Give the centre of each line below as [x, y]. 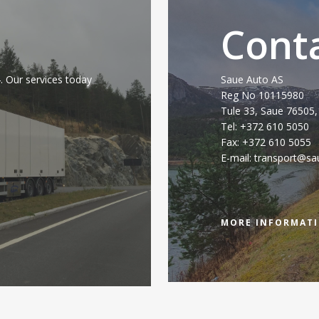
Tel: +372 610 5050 [265, 127]
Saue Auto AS [252, 80]
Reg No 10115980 [262, 95]
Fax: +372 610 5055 [266, 142]
